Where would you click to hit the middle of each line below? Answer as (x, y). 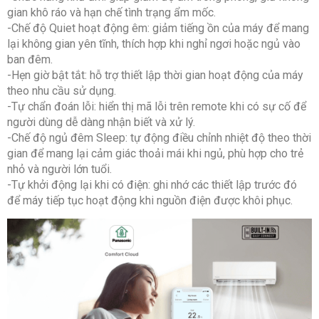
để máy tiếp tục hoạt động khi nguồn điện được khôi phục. (150, 200)
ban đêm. (30, 59)
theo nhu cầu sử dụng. (62, 90)
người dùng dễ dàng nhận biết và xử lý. (101, 122)
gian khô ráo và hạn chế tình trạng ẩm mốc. (111, 12)
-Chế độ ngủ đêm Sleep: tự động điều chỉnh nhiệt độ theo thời (159, 137)
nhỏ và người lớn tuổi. (59, 169)
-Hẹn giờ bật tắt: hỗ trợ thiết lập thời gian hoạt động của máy (155, 75)
